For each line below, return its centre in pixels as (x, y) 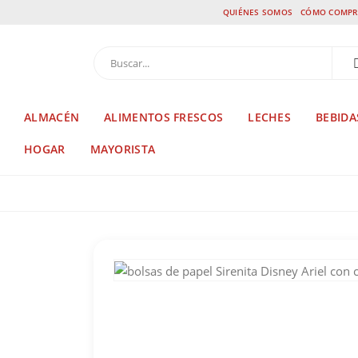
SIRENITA (322, 191)
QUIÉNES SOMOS (258, 12)
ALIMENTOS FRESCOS (164, 117)
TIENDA (143, 191)
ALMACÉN (52, 117)
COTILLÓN (205, 191)
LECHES (270, 117)
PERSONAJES (265, 191)
